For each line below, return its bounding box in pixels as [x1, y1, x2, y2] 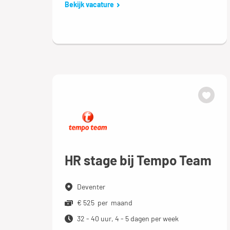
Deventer [77, 182, 105, 191]
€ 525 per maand [77, 198, 132, 207]
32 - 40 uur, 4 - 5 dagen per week [77, 214, 179, 223]
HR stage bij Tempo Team [65, 151, 212, 168]
